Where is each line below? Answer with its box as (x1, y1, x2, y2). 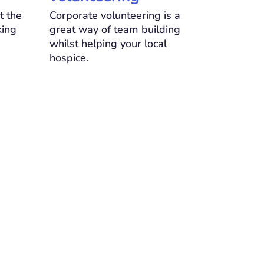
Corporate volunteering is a (49, 8, 180, 23)
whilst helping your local (49, 37, 167, 51)
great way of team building (49, 22, 180, 37)
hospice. (49, 51, 88, 65)
